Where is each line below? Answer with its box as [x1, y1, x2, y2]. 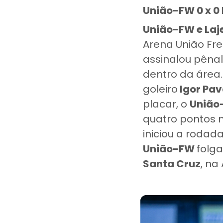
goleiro [143, 82, 178, 96]
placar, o [143, 97, 190, 111]
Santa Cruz [143, 157, 201, 171]
